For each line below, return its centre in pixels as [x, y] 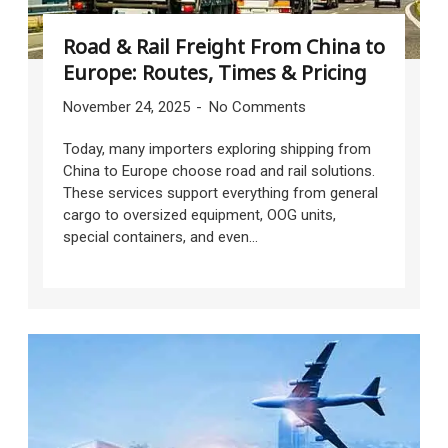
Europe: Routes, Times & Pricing [214, 73]
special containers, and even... [160, 237]
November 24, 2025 [128, 107]
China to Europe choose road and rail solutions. [218, 171]
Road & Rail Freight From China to [223, 47]
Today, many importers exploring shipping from [216, 149]
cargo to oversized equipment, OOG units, [199, 215]
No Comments [257, 107]
